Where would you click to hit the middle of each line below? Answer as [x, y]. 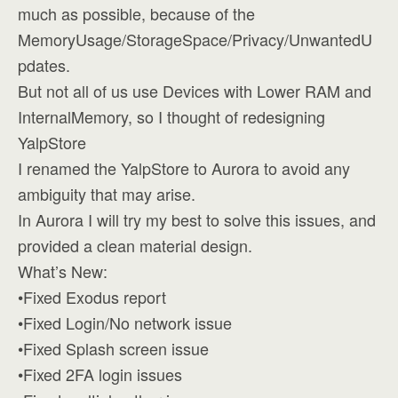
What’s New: [63, 271]
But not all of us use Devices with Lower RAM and [195, 91]
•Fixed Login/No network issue [125, 322]
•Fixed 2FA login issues [100, 374]
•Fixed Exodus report [92, 297]
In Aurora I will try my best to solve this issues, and [197, 219]
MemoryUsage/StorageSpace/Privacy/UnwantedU [195, 39]
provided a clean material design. [135, 245]
